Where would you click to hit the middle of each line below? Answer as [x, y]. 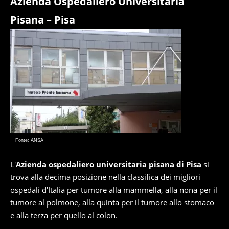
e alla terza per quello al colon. [64, 215]
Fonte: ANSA [29, 140]
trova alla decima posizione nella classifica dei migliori [105, 177]
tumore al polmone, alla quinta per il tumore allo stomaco [112, 202]
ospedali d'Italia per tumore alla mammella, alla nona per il [114, 190]
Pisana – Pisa [43, 20]
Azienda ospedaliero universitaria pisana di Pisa [109, 164]
